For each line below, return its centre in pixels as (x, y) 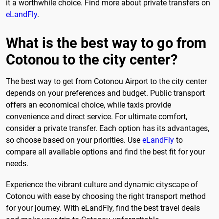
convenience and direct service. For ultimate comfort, (97, 116)
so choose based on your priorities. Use (74, 140)
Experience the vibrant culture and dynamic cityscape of (102, 184)
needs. (17, 163)
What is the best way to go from (106, 43)
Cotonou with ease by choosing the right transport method (106, 196)
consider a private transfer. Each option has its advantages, (108, 128)
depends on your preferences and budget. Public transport (105, 93)
